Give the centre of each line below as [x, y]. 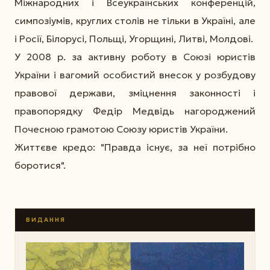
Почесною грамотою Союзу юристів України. [121, 129]
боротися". [40, 165]
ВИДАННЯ [46, 219]
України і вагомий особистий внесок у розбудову [135, 74]
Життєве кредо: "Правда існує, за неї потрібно [135, 147]
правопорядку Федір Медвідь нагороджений [135, 111]
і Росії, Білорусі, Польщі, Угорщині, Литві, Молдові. [134, 38]
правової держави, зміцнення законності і [135, 93]
